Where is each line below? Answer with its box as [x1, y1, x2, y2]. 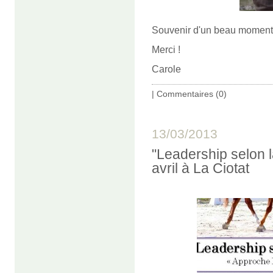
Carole [152, 63, 181, 74]
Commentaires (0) [157, 88, 227, 99]
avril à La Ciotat [152, 160, 249, 176]
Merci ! [152, 44, 180, 55]
